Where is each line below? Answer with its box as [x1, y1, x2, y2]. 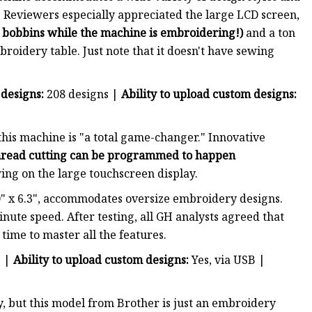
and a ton [246, 25, 295, 41]
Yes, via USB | [189, 252, 265, 268]
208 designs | [44, 86, 121, 102]
